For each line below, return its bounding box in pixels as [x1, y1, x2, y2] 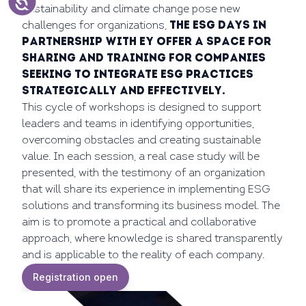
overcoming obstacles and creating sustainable [22, 135, 261, 146]
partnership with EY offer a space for [22, 37, 271, 48]
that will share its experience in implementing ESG [22, 184, 270, 195]
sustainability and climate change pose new [22, 4, 240, 15]
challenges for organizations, [22, 20, 169, 31]
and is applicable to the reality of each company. [22, 250, 264, 261]
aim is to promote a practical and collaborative [22, 217, 256, 228]
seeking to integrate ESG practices [22, 70, 253, 81]
